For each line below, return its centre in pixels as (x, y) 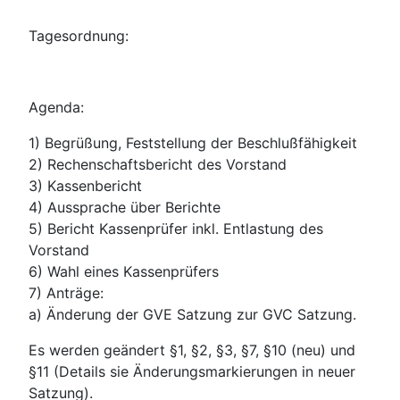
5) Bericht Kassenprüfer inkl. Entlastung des (176, 228)
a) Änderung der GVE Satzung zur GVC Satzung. (192, 314)
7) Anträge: (66, 292)
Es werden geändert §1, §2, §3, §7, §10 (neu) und (192, 350)
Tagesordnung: (79, 35)
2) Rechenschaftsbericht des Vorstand (158, 164)
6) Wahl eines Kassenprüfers (124, 271)
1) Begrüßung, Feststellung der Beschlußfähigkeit (193, 142)
